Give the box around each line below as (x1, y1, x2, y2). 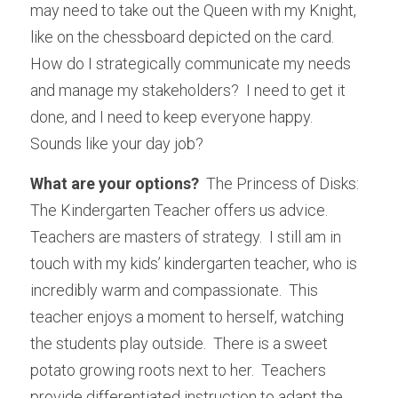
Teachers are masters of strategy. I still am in (30, 227, 341, 246)
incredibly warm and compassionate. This (30, 281, 318, 299)
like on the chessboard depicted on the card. (30, 28, 334, 46)
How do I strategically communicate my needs (30, 54, 351, 73)
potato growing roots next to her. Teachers (30, 361, 326, 379)
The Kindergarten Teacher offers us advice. (30, 201, 328, 219)
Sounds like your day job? (30, 134, 203, 153)
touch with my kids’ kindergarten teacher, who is (30, 254, 357, 273)
